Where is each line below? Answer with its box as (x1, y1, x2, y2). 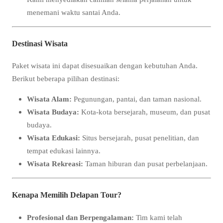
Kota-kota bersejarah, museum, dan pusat (79, 108, 210, 116)
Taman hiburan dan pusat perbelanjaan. (83, 159, 208, 168)
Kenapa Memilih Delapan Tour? (12, 190, 121, 200)
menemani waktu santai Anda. (27, 7, 120, 16)
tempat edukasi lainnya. (27, 146, 101, 155)
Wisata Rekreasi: (27, 159, 83, 168)
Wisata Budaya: (27, 108, 79, 116)
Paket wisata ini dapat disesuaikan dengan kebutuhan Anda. (12, 61, 198, 70)
